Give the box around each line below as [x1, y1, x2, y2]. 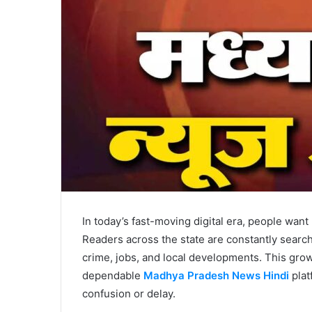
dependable [82, 269, 143, 283]
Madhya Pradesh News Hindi [143, 269, 289, 283]
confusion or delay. [82, 287, 175, 301]
